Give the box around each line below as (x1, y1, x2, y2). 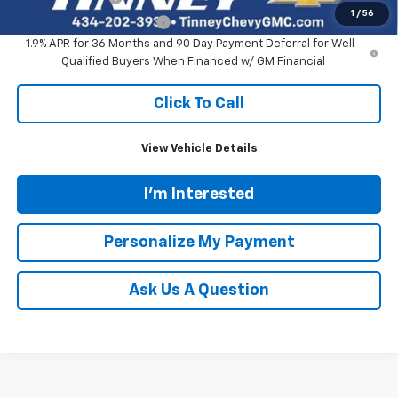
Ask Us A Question (129, 282, 269, 298)
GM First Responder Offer (16, 15, 155, 28)
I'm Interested (144, 186, 254, 203)
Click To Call (154, 95, 244, 112)
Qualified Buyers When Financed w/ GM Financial (60, 55, 325, 68)
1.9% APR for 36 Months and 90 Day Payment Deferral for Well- (26, 37, 361, 50)
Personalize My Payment (103, 234, 295, 251)
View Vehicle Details (140, 142, 258, 155)
